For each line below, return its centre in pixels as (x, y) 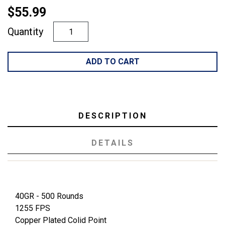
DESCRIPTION (113, 116)
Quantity (25, 32)
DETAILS (113, 143)
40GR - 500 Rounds (49, 196)
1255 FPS (33, 208)
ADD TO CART (113, 62)
